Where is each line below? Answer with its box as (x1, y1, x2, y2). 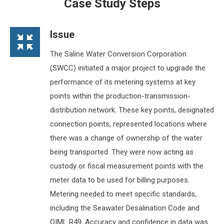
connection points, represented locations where (50, 119, 207, 129)
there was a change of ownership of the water (50, 133, 202, 143)
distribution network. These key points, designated (50, 105, 214, 115)
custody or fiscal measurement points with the (50, 161, 203, 171)
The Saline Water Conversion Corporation (50, 49, 186, 59)
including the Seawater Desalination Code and (50, 203, 199, 213)
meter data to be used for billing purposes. (50, 175, 189, 185)
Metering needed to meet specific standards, (50, 189, 196, 199)
